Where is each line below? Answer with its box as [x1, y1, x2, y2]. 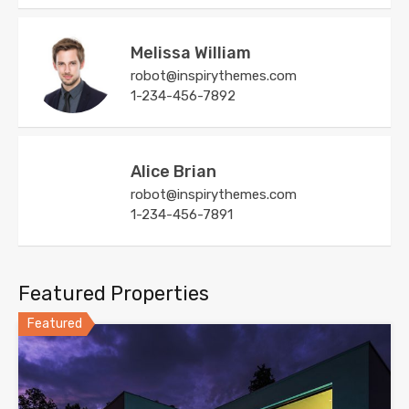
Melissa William [131, 43, 251, 64]
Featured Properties [18, 281, 209, 307]
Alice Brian [131, 162, 216, 183]
